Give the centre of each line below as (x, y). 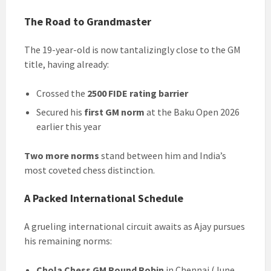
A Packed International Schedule (104, 198)
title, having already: (67, 64)
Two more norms (62, 156)
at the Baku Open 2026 (192, 112)
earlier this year (69, 127)
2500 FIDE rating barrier (138, 93)
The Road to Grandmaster (88, 22)
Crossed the (62, 93)
